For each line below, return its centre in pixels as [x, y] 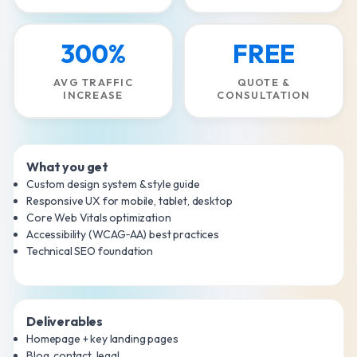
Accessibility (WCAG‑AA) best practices [123, 235]
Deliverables [65, 322]
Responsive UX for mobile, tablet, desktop [129, 201]
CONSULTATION [264, 95]
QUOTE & [264, 82]
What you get [68, 167]
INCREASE [93, 95]
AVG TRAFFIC [93, 82]
